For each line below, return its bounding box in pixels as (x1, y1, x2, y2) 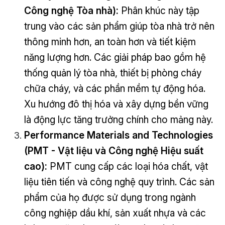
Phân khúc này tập (118, 4, 199, 17)
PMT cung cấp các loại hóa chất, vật (47, 160, 208, 172)
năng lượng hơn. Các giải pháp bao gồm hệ (24, 51, 206, 63)
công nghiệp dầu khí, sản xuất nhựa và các (24, 206, 206, 219)
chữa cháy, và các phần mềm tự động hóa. (24, 82, 205, 94)
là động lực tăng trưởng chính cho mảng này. (24, 113, 213, 126)
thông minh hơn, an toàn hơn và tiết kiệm (24, 35, 196, 48)
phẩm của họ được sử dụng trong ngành (24, 191, 196, 203)
